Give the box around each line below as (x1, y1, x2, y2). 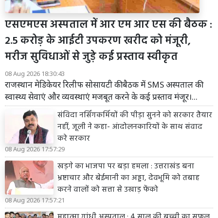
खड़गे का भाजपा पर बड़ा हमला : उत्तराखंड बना (57, 160, 194, 173)
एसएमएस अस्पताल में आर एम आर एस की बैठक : (5, 16, 212, 34)
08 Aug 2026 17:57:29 (5, 144, 65, 153)
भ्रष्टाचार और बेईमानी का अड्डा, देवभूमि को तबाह (57, 171, 200, 184)
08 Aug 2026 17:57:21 (5, 195, 65, 204)
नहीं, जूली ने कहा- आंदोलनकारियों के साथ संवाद (57, 120, 202, 133)
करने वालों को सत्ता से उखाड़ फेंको (57, 183, 160, 196)
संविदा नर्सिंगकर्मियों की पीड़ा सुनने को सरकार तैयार (57, 109, 212, 122)
